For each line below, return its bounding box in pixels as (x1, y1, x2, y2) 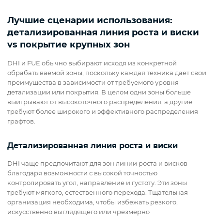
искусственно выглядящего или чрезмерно (7, 208, 150, 216)
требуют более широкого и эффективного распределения (7, 108, 198, 116)
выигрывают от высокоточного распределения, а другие (7, 98, 192, 106)
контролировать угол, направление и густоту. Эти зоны (7, 179, 187, 187)
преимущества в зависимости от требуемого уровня (7, 78, 179, 87)
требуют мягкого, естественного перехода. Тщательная (7, 188, 188, 197)
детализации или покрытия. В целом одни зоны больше (7, 88, 191, 96)
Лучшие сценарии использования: (7, 15, 172, 26)
